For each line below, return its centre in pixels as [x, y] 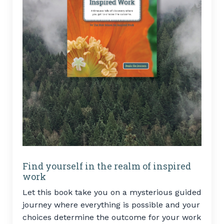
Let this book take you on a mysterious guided [112, 192]
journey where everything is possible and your [111, 205]
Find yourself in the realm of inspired [107, 166]
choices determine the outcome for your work [112, 217]
